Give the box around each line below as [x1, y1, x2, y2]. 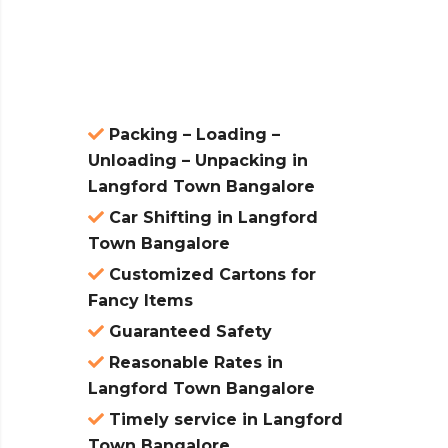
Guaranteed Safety [104, 322, 272, 342]
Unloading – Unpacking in [88, 151, 308, 171]
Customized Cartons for [104, 265, 316, 285]
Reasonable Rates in [104, 353, 283, 373]
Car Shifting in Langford [104, 208, 318, 228]
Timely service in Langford [104, 410, 343, 430]
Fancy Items [88, 291, 193, 311]
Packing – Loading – [104, 125, 280, 145]
